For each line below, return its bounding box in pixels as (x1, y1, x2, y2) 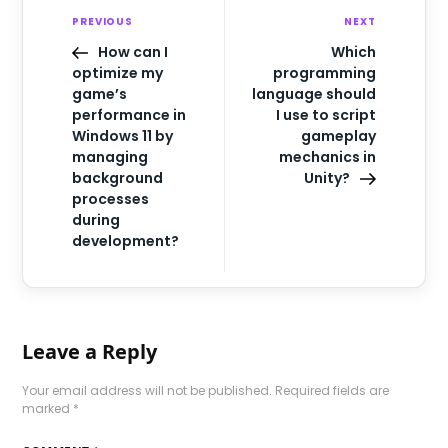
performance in (72, 104, 187, 125)
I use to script (275, 104, 376, 125)
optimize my (72, 62, 164, 83)
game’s (72, 83, 128, 104)
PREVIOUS (72, 13, 133, 29)
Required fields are (275, 381, 390, 399)
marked (22, 399, 74, 417)
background (72, 167, 164, 188)
